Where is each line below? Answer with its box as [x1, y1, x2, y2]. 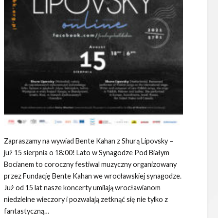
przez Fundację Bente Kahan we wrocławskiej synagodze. [3, 172, 182, 181]
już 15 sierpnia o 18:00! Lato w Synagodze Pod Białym [3, 148, 169, 157]
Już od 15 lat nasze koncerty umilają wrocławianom [3, 183, 161, 192]
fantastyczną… [3, 207, 49, 216]
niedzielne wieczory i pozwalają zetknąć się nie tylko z [3, 195, 168, 204]
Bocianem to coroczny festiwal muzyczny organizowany [3, 160, 177, 169]
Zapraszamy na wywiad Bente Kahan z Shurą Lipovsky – [3, 137, 173, 145]
